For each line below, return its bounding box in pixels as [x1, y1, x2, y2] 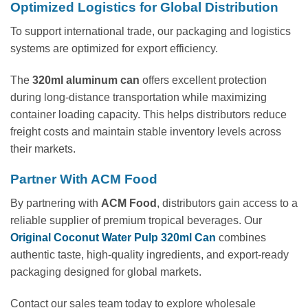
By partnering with [10, 197, 101, 209]
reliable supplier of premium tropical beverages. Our [10, 214, 262, 226]
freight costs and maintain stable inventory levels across [10, 125, 281, 137]
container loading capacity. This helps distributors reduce [10, 108, 287, 120]
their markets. [10, 142, 76, 155]
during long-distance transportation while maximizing [10, 91, 267, 103]
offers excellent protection [140, 74, 267, 86]
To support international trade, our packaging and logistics [10, 25, 291, 37]
